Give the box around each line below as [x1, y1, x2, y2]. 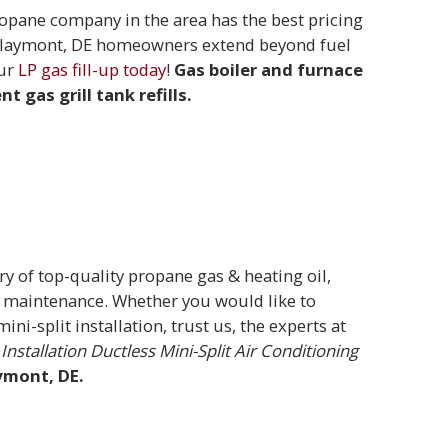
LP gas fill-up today [18, 58, 167, 82]
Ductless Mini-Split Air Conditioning [90, 339, 359, 363]
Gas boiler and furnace [174, 58, 364, 82]
